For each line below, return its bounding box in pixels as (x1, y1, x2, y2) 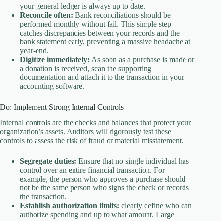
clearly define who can (119, 201, 192, 210)
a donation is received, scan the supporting (20, 64, 151, 73)
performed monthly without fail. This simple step (20, 19, 171, 28)
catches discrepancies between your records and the (20, 28, 180, 37)
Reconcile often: (20, 10, 73, 19)
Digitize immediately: (20, 55, 90, 64)
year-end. (20, 46, 49, 55)
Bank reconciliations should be (73, 10, 171, 19)
